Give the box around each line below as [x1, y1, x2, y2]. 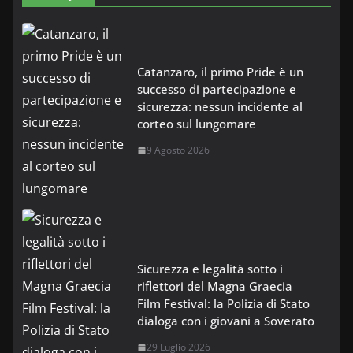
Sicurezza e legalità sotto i [137, 261, 283, 277]
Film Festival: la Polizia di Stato [137, 295, 310, 312]
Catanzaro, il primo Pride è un [137, 64, 303, 80]
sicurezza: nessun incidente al [137, 98, 303, 115]
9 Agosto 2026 [147, 143, 210, 158]
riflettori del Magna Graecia [137, 278, 292, 295]
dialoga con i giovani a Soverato [137, 313, 314, 329]
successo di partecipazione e [137, 81, 296, 98]
